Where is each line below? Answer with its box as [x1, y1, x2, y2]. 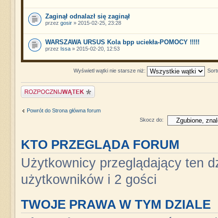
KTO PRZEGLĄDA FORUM [20, 137, 180, 151]
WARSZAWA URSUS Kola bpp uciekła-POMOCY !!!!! [45, 38, 200, 46]
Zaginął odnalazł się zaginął [45, 12, 130, 20]
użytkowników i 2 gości [20, 172, 157, 187]
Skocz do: [139, 116, 163, 123]
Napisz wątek [20, 85, 53, 91]
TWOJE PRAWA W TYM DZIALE [20, 197, 211, 211]
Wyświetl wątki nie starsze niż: [73, 68, 147, 74]
